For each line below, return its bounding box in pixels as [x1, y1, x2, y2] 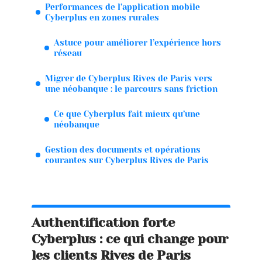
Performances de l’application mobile [45, 2, 200, 12]
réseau [54, 48, 82, 58]
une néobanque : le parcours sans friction [45, 84, 218, 94]
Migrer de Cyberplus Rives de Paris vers [45, 73, 212, 83]
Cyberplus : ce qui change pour [32, 232, 228, 246]
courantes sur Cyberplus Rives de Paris [45, 155, 209, 165]
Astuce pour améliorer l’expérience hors [54, 37, 221, 47]
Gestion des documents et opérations [45, 144, 201, 154]
